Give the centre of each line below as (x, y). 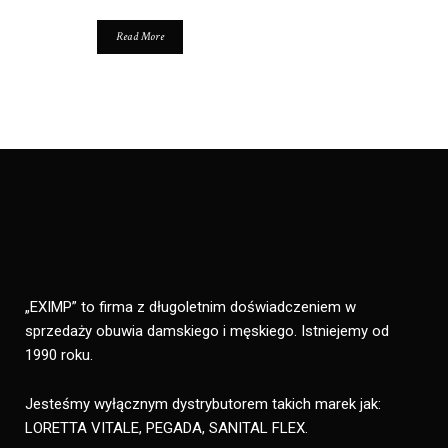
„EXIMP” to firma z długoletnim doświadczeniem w (190, 307)
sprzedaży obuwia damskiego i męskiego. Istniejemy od (207, 331)
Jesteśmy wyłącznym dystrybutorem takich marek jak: (203, 404)
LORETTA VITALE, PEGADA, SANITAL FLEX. (166, 428)
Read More (140, 37)
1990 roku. (59, 355)
